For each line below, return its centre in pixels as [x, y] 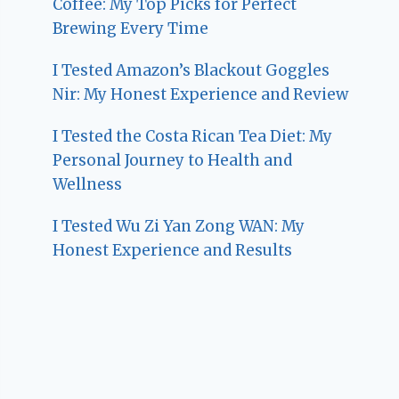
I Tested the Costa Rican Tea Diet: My [193, 136]
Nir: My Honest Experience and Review [201, 94]
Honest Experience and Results [173, 250]
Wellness [88, 184]
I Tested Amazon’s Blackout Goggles [191, 70]
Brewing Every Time [131, 28]
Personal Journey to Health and [173, 160]
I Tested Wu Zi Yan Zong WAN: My [179, 226]
